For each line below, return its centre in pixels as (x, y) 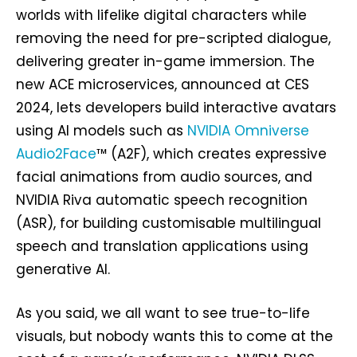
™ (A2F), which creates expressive (212, 154)
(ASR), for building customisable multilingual (169, 223)
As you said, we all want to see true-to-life (163, 313)
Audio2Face (56, 154)
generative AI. (63, 269)
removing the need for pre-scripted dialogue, (173, 38)
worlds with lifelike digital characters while (161, 15)
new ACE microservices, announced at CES (163, 84)
